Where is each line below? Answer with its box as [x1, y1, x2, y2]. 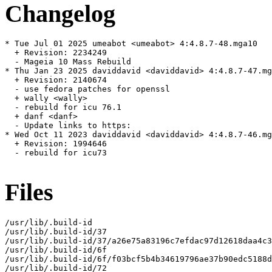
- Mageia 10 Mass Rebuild [5, 57, 131, 67]
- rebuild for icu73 [5, 148, 107, 158]
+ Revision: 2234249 [5, 48, 107, 58]
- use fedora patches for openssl [5, 84, 170, 94]
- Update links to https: [5, 121, 131, 131]
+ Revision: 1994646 [5, 139, 107, 149]
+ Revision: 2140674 [5, 75, 107, 85]
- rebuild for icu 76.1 [5, 103, 121, 112]
